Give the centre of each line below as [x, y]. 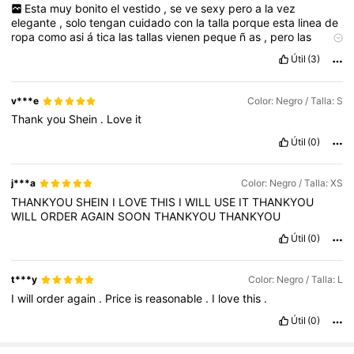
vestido [143, 9]
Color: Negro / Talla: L [295, 280]
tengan [109, 23]
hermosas [105, 51]
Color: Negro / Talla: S [295, 101]
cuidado [152, 23]
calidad [214, 51]
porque [253, 23]
